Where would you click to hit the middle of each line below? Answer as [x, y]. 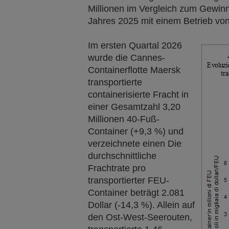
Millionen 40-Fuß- [124, 119]
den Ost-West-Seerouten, [140, 217]
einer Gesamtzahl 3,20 [134, 107]
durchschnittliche [122, 156]
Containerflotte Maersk [134, 70]
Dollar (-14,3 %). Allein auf [141, 205]
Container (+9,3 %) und [136, 131]
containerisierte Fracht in [138, 95]
